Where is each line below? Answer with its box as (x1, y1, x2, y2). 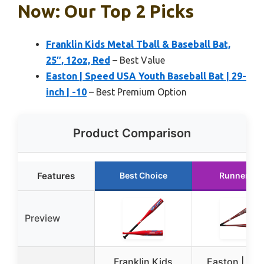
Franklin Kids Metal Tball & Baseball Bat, (46, 39, 230, 50)
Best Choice (119, 170, 167, 181)
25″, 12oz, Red (46, 55, 110, 66)
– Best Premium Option (87, 87, 187, 98)
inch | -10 (46, 87, 87, 98)
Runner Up (219, 170, 262, 181)
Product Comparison (73, 126, 191, 141)
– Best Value (110, 55, 165, 66)
